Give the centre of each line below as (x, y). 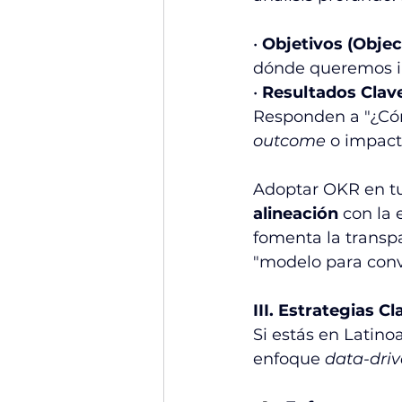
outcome (289, 141)
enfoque (289, 359)
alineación (296, 214)
